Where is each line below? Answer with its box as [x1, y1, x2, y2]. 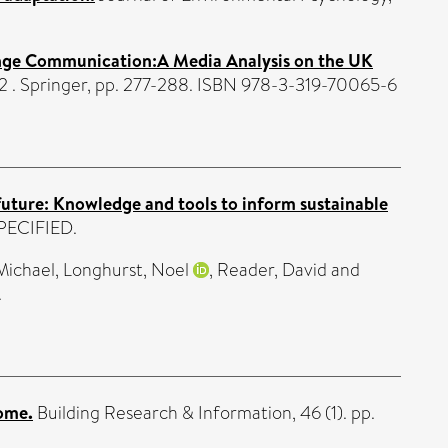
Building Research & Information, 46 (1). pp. [33, 399, 375, 426]
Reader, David [217, 256, 327, 283]
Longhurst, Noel [63, 256, 189, 283]
